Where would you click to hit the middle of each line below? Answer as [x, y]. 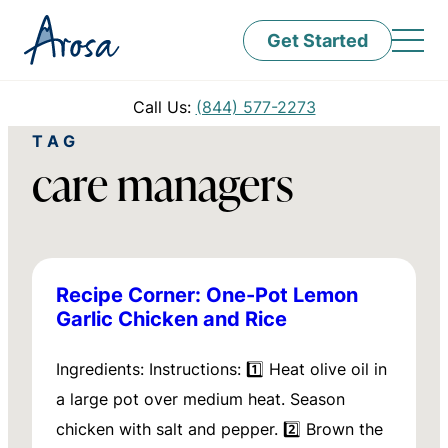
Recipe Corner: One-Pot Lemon [207, 294]
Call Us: [164, 107]
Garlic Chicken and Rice [171, 318]
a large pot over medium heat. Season [200, 399]
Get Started [317, 39]
